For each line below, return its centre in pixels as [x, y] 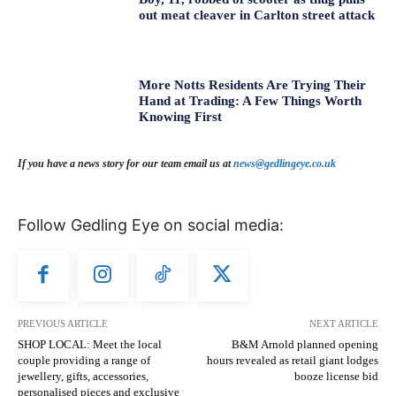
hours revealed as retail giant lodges [292, 361]
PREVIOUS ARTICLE [63, 324]
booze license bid [336, 377]
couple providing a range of [84, 361]
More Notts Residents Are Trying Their [253, 84]
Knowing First [181, 116]
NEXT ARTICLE [343, 324]
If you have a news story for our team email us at [126, 163]
